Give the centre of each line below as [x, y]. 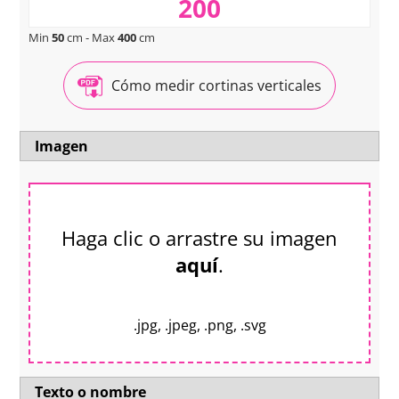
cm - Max [91, 37]
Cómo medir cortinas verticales [216, 86]
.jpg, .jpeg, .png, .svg [199, 325]
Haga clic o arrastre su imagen [199, 238]
